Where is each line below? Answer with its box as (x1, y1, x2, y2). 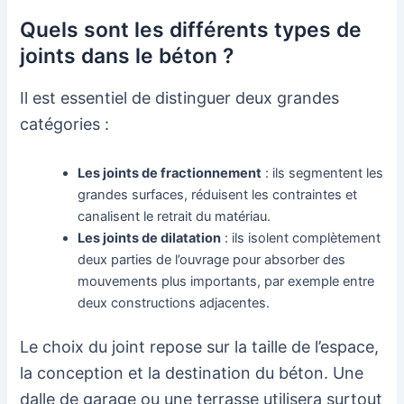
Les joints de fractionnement (78, 165, 262, 182)
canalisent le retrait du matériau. (78, 208, 271, 225)
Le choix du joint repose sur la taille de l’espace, (20, 337, 380, 357)
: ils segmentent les (262, 165, 384, 182)
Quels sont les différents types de (20, 16, 363, 42)
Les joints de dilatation (78, 230, 222, 247)
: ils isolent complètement (221, 230, 381, 247)
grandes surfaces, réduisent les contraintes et (78, 187, 358, 204)
